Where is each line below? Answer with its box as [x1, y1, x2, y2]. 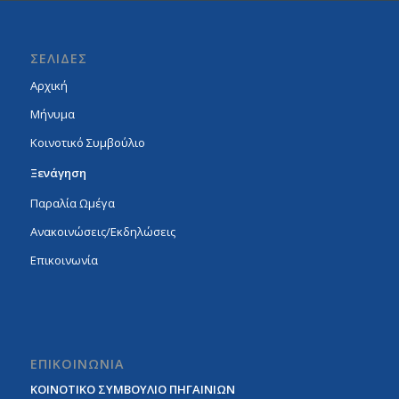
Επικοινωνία [29, 251, 98, 268]
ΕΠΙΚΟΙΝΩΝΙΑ [29, 354, 124, 372]
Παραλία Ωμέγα [29, 194, 115, 211]
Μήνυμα [29, 105, 75, 122]
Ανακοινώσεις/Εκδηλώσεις [29, 223, 175, 240]
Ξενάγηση [29, 164, 86, 181]
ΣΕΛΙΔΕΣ [29, 49, 87, 67]
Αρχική [29, 77, 68, 94]
